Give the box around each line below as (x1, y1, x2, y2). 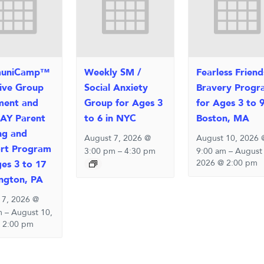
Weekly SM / (84, 65, 142, 79)
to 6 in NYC (84, 111, 137, 125)
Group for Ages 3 (84, 96, 163, 110)
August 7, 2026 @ (84, 132, 151, 144)
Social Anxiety (84, 81, 148, 94)
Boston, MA (196, 111, 250, 125)
